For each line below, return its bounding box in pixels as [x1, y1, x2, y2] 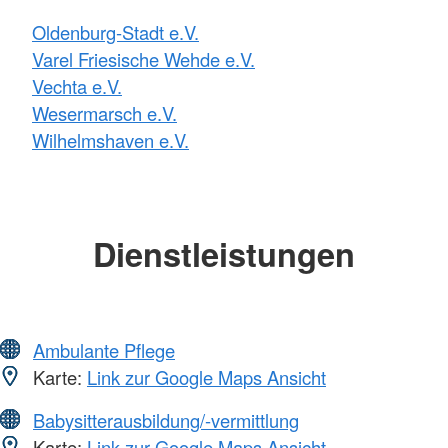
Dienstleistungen [93, 229, 355, 277]
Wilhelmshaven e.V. [32, 126, 189, 153]
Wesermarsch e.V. [32, 99, 177, 126]
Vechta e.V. [32, 72, 122, 99]
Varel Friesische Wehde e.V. [32, 45, 255, 72]
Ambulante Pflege [33, 337, 175, 364]
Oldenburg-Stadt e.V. [32, 18, 199, 45]
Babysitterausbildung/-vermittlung [33, 407, 299, 434]
